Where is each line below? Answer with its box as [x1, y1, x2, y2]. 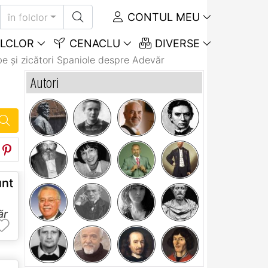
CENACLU [66, 37, 120, 50]
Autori [31, 72, 59, 92]
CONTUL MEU [124, 11, 200, 23]
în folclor [8, 11, 48, 23]
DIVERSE [152, 37, 200, 50]
